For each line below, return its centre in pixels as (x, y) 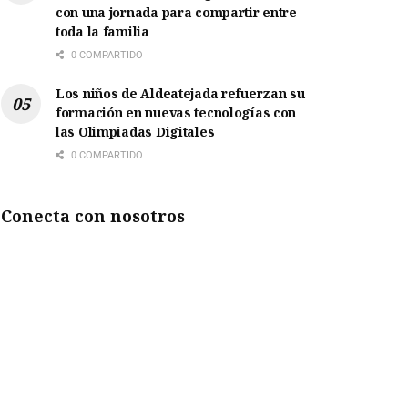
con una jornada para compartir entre (176, 13)
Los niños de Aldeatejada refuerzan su (180, 94)
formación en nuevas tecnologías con (176, 113)
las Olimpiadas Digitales (135, 132)
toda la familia (102, 32)
